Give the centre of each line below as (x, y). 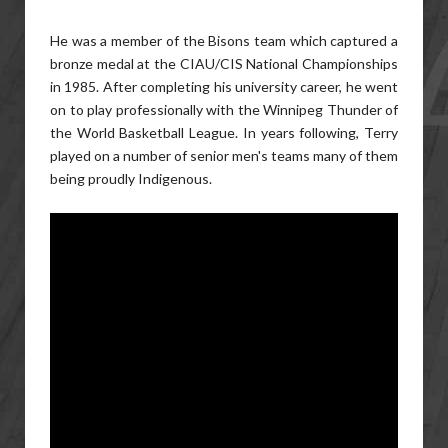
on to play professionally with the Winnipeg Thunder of (224, 109)
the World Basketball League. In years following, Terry (224, 132)
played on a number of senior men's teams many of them (224, 155)
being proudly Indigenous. (132, 178)
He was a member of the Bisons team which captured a (224, 40)
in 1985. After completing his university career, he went (224, 86)
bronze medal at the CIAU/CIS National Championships (224, 63)
